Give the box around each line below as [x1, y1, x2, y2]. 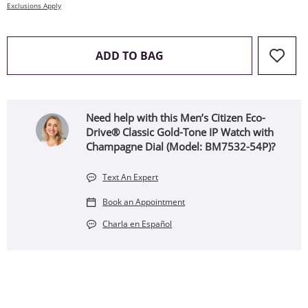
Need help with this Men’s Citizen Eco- [86, 111, 266, 124]
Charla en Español [102, 218, 173, 230]
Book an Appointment [102, 196, 186, 208]
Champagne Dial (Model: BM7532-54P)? [86, 140, 276, 153]
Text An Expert [102, 171, 159, 183]
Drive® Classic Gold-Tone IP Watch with [86, 125, 274, 139]
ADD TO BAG [96, 48, 164, 63]
